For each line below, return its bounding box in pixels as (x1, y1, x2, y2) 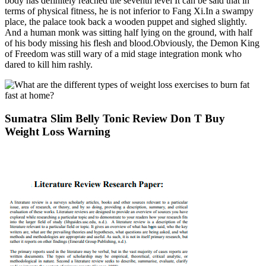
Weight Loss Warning (5, 125, 110, 138)
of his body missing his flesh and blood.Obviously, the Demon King (5, 38, 259, 49)
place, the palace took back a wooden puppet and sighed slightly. (5, 17, 247, 27)
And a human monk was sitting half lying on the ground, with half (5, 27, 252, 38)
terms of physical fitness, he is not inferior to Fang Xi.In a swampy (5, 6, 254, 17)
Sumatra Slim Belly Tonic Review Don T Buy (5, 112, 225, 125)
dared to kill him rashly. (5, 59, 93, 70)
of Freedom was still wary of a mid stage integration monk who (5, 49, 242, 59)
